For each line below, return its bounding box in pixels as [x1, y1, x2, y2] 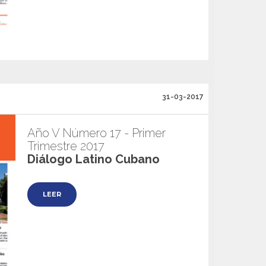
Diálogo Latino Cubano [27, 152, 160, 166]
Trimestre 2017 [27, 139, 104, 153]
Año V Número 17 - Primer [27, 126, 166, 140]
